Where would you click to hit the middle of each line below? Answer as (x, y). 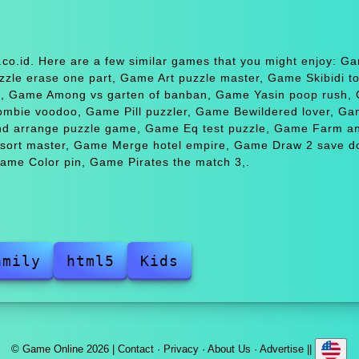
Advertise (282, 349)
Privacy (182, 349)
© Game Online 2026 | (65, 349)
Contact (136, 349)
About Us (230, 349)
